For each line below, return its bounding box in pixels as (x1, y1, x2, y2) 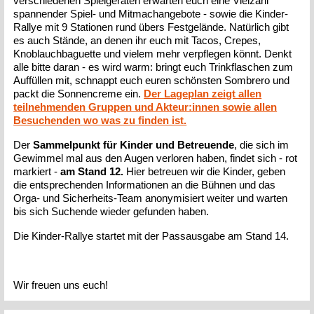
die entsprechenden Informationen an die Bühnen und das (13, 178, 276, 191)
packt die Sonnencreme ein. (13, 87, 144, 100)
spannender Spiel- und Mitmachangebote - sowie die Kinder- (13, 7, 289, 20)
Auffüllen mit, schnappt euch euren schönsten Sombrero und (13, 74, 290, 86)
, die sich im (234, 138, 289, 151)
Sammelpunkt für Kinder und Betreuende (33, 138, 235, 151)
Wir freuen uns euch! (13, 278, 109, 291)
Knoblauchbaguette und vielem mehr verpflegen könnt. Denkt (13, 47, 292, 60)
